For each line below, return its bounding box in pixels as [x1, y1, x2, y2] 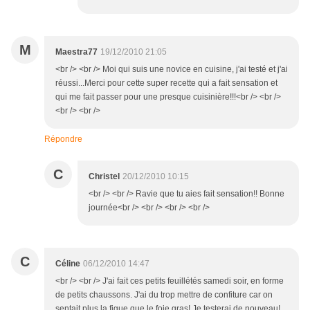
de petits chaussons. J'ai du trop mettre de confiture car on [55, 290, 273, 300]
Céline [55, 259, 80, 269]
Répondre [44, 134, 82, 145]
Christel [89, 172, 120, 182]
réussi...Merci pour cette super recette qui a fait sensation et [55, 78, 277, 89]
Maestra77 [55, 47, 98, 57]
